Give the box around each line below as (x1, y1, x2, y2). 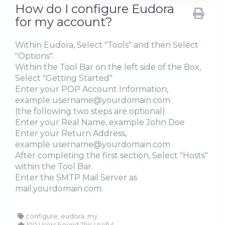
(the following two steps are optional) (15, 106, 165, 117)
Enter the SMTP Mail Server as (15, 173, 137, 183)
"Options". (15, 51, 54, 61)
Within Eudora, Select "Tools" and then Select (15, 40, 198, 50)
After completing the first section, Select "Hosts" (15, 151, 208, 161)
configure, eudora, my (24, 212, 97, 220)
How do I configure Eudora (15, 2, 174, 17)
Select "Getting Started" (15, 73, 113, 83)
